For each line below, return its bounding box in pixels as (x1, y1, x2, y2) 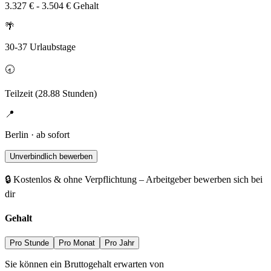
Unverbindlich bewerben (10, 152, 93, 162)
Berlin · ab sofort (5, 129, 70, 140)
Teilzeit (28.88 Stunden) (5, 88, 97, 99)
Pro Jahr (105, 238, 134, 247)
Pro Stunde (10, 238, 49, 247)
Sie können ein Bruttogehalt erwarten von (5, 258, 164, 269)
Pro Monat (59, 238, 95, 247)
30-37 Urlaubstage (5, 42, 76, 53)
